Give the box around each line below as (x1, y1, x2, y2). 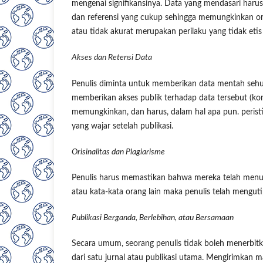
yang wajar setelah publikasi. (72, 122, 173, 130)
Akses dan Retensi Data (72, 53, 152, 62)
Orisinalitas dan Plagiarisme (72, 147, 165, 156)
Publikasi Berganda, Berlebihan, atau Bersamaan (72, 213, 234, 222)
